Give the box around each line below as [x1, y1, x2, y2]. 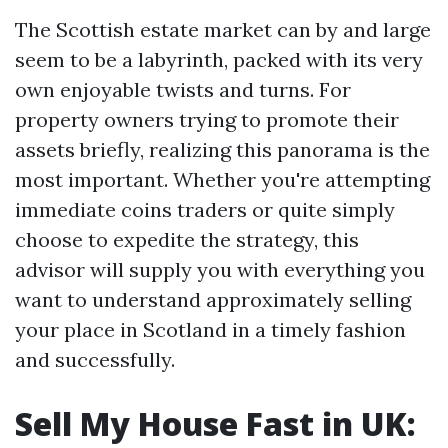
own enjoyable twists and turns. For [15, 77, 351, 102]
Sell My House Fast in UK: [15, 402, 416, 445]
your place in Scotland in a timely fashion [15, 317, 406, 342]
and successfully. [15, 347, 175, 372]
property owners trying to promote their [15, 107, 399, 132]
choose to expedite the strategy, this [15, 227, 359, 252]
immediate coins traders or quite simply [15, 197, 395, 222]
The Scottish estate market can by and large [15, 17, 431, 42]
